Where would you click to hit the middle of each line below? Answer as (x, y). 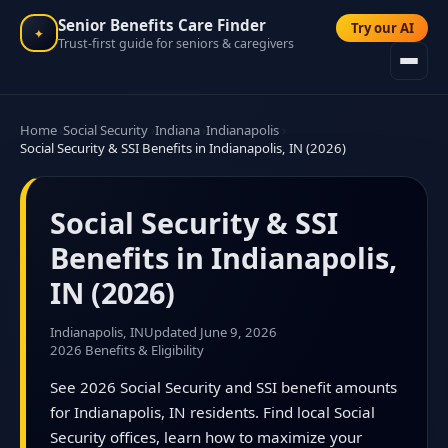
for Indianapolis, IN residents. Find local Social (212, 411)
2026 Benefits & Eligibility (127, 349)
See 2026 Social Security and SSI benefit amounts (223, 386)
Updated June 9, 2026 (210, 331)
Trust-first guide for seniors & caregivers (176, 43)
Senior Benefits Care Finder (162, 24)
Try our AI (382, 28)
